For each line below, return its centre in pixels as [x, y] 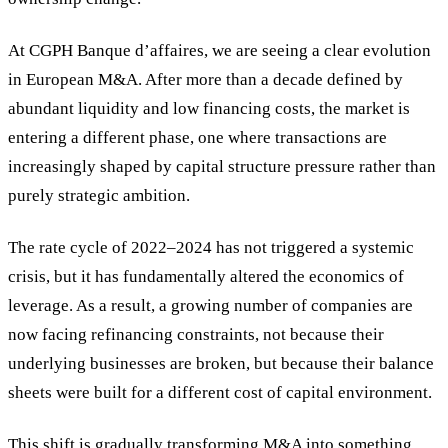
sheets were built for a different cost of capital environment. [220, 393]
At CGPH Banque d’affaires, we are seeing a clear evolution [219, 51]
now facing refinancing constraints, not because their [196, 335]
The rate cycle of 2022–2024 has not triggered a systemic [211, 248]
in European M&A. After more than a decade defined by [205, 80]
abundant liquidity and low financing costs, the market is [209, 109]
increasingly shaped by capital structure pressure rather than [222, 167]
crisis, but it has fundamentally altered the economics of [206, 277]
